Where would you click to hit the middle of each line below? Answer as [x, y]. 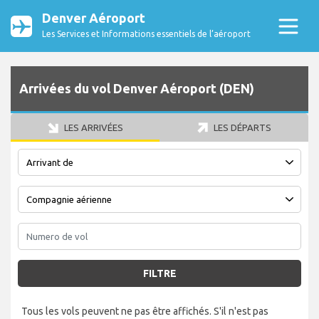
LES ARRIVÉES [92, 128]
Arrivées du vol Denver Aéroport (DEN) [137, 89]
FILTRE [159, 274]
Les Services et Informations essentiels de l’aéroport [146, 34]
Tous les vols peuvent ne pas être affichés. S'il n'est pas [145, 312]
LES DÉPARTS [241, 128]
